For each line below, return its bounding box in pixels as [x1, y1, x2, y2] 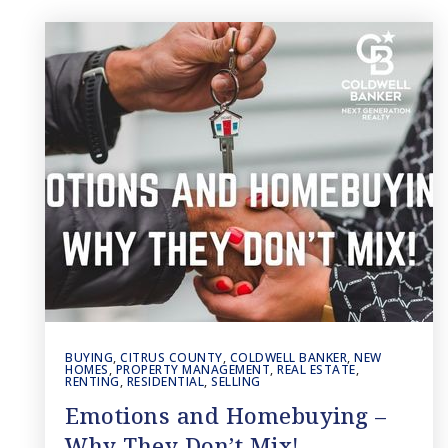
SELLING [211, 373, 261, 390]
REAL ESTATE [277, 361, 356, 378]
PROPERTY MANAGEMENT [115, 361, 270, 378]
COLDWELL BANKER [229, 349, 347, 366]
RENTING [65, 373, 120, 390]
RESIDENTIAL [126, 373, 204, 390]
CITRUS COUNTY [120, 349, 223, 366]
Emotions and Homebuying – [65, 400, 387, 430]
